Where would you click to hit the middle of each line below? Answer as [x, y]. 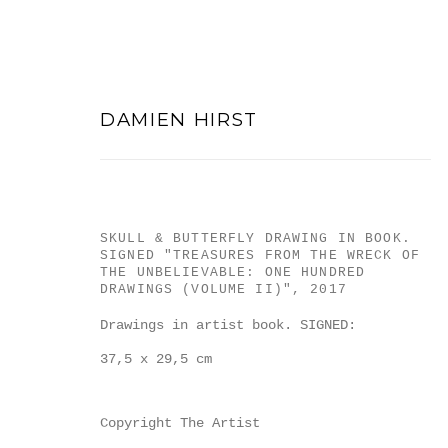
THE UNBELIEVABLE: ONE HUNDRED [233, 272]
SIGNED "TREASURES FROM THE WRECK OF [260, 255]
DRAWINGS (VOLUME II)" [196, 289]
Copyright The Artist [180, 423]
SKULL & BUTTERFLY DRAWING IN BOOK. [255, 238]
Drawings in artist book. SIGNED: [228, 325]
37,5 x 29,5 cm [156, 359]
